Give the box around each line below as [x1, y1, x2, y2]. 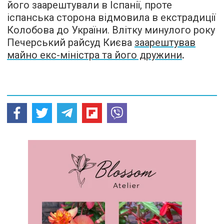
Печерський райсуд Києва [7, 36, 134, 48]
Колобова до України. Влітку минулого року [7, 23, 215, 36]
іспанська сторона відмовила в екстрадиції [7, 11, 215, 23]
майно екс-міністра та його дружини [7, 48, 182, 61]
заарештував [134, 36, 195, 48]
